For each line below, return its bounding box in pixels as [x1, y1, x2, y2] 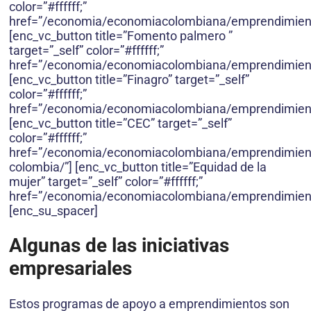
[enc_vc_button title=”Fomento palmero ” [9, 28, 233, 44]
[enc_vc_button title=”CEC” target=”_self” [9, 116, 232, 131]
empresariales [9, 257, 132, 280]
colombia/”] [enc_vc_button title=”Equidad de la [9, 160, 267, 175]
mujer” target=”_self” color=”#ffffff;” [9, 174, 203, 190]
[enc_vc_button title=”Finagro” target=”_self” [9, 72, 249, 87]
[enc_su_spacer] [9, 203, 98, 219]
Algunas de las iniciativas [9, 234, 229, 258]
